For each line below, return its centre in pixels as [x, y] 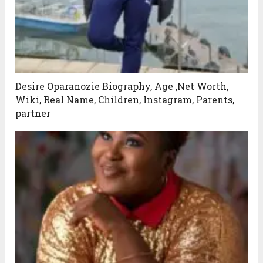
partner [33, 113]
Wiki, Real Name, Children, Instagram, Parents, [125, 100]
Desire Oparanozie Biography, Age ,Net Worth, [122, 86]
